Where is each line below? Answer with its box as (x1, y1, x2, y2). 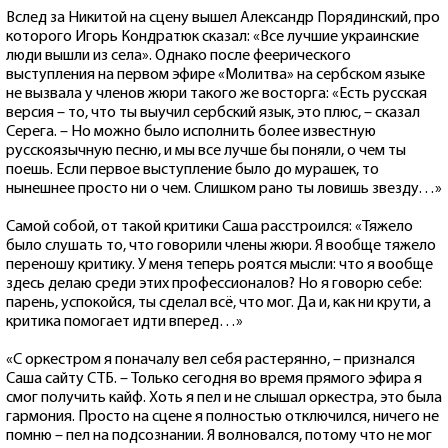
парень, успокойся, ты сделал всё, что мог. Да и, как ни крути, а (6, 294, 431, 311)
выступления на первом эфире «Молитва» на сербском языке (6, 66, 425, 83)
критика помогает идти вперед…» (6, 313, 243, 330)
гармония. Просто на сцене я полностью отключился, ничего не (6, 408, 439, 425)
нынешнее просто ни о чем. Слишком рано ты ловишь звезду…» (6, 180, 442, 197)
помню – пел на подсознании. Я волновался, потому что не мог (6, 427, 432, 444)
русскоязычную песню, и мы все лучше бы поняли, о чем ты (6, 142, 406, 159)
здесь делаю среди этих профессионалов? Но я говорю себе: (6, 275, 422, 292)
